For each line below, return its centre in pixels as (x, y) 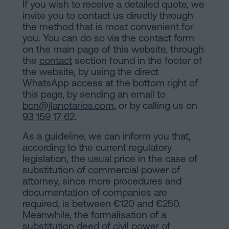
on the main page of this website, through (113, 49)
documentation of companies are (95, 192)
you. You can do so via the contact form (108, 38)
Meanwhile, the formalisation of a (94, 215)
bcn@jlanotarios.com (68, 106)
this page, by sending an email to (94, 94)
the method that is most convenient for (108, 27)
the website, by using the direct (90, 72)
